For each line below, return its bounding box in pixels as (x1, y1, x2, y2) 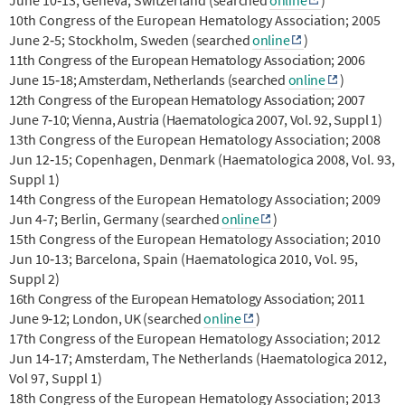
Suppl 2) (9, 268, 60, 287)
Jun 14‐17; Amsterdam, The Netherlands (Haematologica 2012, (9, 348, 387, 367)
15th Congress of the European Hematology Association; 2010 (9, 229, 381, 248)
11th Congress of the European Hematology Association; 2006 (9, 50, 365, 69)
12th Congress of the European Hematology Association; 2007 (9, 89, 365, 108)
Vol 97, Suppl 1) (9, 368, 105, 387)
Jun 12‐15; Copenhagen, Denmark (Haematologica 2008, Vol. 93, (9, 149, 395, 168)
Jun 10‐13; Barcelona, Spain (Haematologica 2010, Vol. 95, (9, 249, 358, 268)
